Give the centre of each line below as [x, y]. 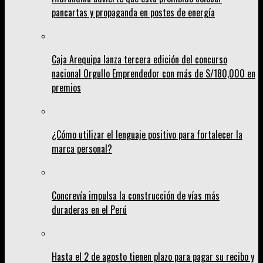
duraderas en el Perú [89, 210]
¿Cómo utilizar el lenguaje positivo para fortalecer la [147, 135]
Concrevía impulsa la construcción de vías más [136, 196]
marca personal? [82, 149]
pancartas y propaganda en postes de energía [133, 13]
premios [66, 88]
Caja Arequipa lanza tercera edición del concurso [139, 60]
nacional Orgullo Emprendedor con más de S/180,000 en [154, 74]
